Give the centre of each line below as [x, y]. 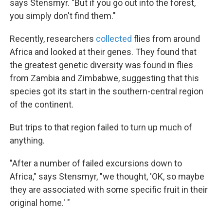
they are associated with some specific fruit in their [109, 190]
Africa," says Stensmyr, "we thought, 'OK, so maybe [107, 177]
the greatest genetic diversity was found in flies [101, 65]
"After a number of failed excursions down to [96, 163]
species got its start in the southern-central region [107, 91]
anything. [27, 141]
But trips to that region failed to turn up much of [101, 127]
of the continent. [42, 105]
